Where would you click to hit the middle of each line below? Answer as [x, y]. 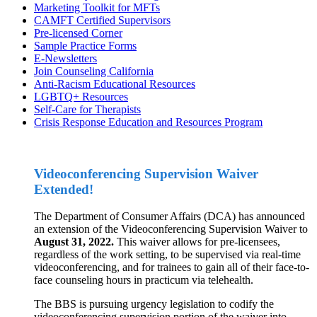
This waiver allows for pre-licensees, [197, 242]
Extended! [64, 189]
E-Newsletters [65, 58]
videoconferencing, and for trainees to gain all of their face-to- [172, 267]
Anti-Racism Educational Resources [115, 83]
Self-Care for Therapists [87, 109]
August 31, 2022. [74, 242]
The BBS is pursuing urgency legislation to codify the [154, 304]
